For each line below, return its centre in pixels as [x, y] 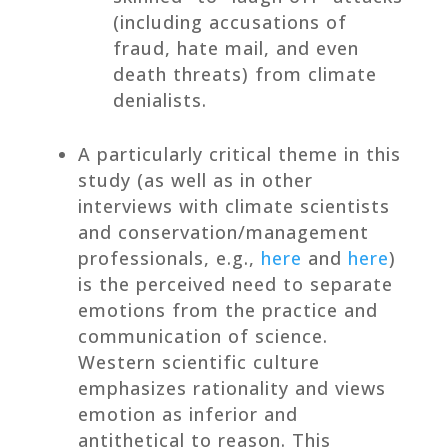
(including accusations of [229, 21]
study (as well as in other [195, 179]
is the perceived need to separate [235, 283]
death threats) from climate [244, 73]
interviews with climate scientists [233, 205]
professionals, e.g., [169, 257]
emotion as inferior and [187, 413]
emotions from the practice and [227, 309]
